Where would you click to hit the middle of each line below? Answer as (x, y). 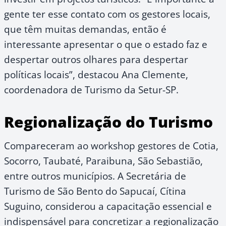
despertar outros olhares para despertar (96, 59)
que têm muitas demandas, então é (85, 29)
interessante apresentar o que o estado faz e (106, 44)
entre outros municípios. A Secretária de (95, 176)
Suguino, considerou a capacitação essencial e (108, 206)
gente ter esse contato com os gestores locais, (107, 14)
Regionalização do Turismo (108, 122)
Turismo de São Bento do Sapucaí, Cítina (95, 191)
